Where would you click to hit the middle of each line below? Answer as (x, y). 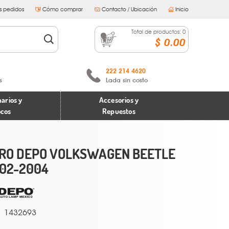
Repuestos (119, 111)
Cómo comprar (63, 9)
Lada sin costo (127, 80)
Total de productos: (157, 31)
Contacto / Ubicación (129, 9)
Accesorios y (119, 100)
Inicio (182, 9)
